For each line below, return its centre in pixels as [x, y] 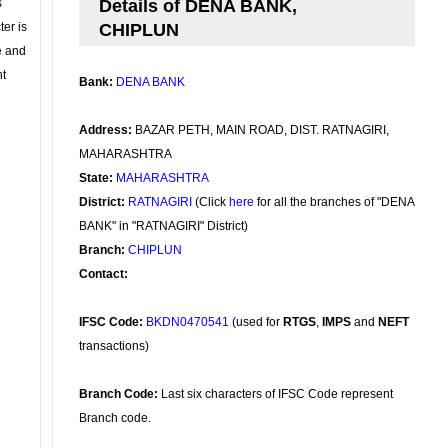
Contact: [103, 274]
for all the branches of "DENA [334, 202]
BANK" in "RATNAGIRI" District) [163, 226]
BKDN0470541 [187, 322]
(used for [256, 322]
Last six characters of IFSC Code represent [275, 394]
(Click [210, 202]
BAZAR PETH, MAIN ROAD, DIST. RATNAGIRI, [260, 130]
